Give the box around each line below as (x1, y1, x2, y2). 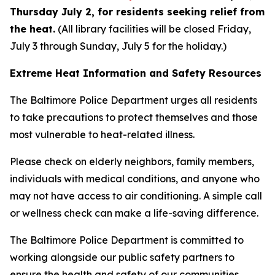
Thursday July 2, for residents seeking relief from (10, 6, 265, 18)
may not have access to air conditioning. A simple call (10, 190, 262, 202)
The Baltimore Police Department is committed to (10, 234, 244, 246)
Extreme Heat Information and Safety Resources (10, 67, 261, 79)
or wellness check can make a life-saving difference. (10, 207, 258, 219)
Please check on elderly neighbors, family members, (10, 155, 254, 168)
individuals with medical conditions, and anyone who (10, 172, 260, 185)
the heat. (10, 23, 55, 35)
